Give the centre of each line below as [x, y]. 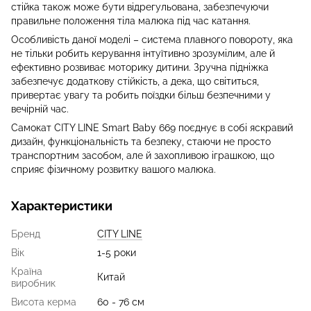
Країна [27, 271]
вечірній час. [40, 109]
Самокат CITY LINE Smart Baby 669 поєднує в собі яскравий [152, 127]
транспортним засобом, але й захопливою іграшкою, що [143, 155]
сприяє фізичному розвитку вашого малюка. [114, 169]
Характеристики [62, 205]
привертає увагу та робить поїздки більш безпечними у [141, 95]
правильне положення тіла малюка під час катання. [131, 20]
